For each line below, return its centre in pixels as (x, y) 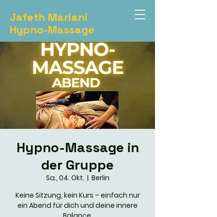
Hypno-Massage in (77, 147)
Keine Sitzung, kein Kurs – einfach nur (77, 195)
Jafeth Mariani (49, 17)
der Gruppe (77, 165)
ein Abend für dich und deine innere (77, 205)
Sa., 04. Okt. (65, 178)
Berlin (100, 178)
